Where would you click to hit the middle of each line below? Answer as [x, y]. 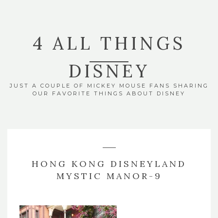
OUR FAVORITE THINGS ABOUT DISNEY [109, 93]
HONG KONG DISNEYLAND [109, 164]
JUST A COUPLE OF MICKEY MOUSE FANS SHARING [109, 86]
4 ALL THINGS [109, 43]
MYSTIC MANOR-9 [109, 176]
